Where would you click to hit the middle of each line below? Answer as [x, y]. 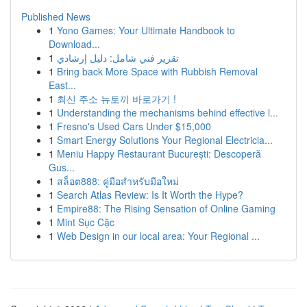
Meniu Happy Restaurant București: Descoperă [159, 153]
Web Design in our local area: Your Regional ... [158, 236]
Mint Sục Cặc [86, 222]
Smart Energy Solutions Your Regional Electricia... [165, 140]
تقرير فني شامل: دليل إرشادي [118, 58]
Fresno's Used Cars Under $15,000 [134, 126]
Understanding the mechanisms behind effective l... [168, 112]
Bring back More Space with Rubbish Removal [157, 71]
